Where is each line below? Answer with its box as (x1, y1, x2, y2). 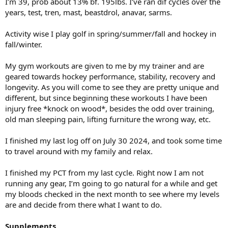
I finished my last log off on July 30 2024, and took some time (5, 135, 222, 146)
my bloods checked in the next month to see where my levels (5, 189, 219, 199)
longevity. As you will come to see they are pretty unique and (5, 82, 219, 92)
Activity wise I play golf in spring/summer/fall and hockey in (5, 28, 216, 39)
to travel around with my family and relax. (5, 146, 153, 156)
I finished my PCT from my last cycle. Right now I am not (5, 167, 204, 178)
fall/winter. (5, 39, 42, 49)
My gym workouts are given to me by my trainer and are (5, 61, 204, 71)
